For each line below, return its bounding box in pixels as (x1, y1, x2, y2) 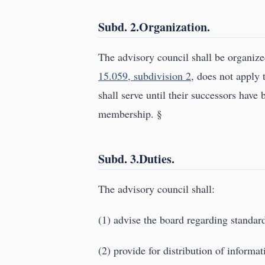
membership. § (98, 106, 162, 121)
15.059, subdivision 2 (98, 69, 191, 83)
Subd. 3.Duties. (98, 150, 174, 168)
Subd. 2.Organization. (98, 18, 210, 36)
